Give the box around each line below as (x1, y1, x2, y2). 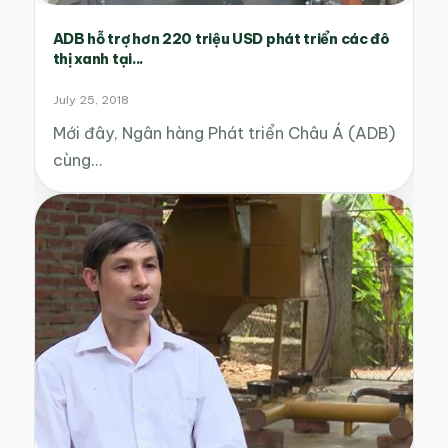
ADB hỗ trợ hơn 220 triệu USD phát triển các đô (52, 30, 390, 49)
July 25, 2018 (52, 92, 129, 108)
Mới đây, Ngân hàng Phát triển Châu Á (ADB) (52, 123, 395, 144)
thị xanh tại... (52, 50, 145, 69)
